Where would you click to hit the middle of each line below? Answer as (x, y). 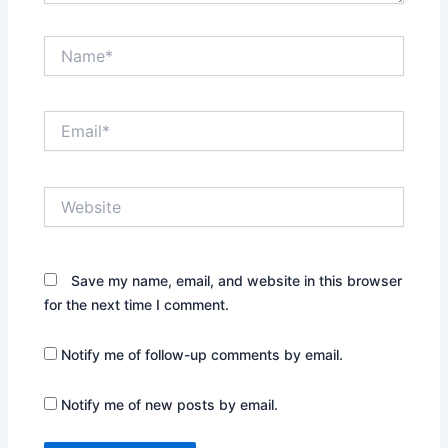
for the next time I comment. (137, 305)
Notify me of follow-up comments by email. (202, 354)
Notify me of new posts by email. (170, 404)
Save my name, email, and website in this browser (237, 281)
